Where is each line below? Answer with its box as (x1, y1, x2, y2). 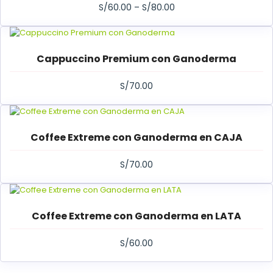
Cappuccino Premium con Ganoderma (37, 52, 236, 66)
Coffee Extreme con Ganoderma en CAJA (30, 130, 243, 144)
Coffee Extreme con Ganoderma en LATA (32, 209, 241, 223)
